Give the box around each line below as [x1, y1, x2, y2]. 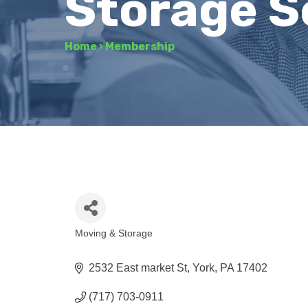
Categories [74, 235, 157, 252]
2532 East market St [89, 261, 188, 274]
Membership [105, 40, 175, 53]
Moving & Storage [75, 228, 153, 239]
